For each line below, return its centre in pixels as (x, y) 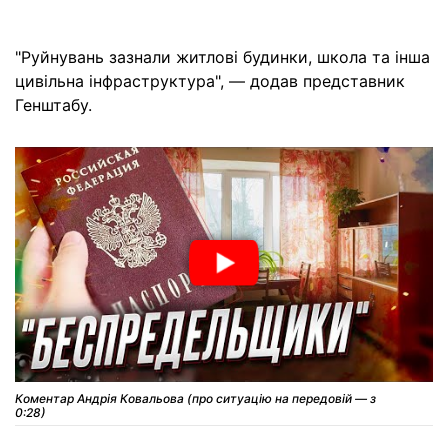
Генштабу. (53, 104)
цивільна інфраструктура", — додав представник (210, 80)
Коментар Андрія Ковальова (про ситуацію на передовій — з (195, 399)
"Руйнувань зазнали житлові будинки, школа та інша (222, 56)
